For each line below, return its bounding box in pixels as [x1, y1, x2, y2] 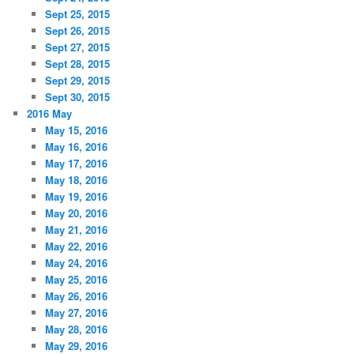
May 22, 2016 [44, 238, 107, 254]
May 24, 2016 [44, 254, 107, 270]
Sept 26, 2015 [44, 22, 110, 38]
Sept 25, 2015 [44, 6, 110, 21]
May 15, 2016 [44, 122, 107, 137]
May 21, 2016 [44, 221, 107, 237]
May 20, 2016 [44, 205, 107, 220]
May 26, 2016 [44, 288, 107, 303]
